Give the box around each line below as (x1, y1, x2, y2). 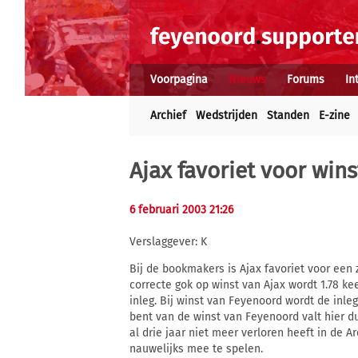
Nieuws (229, 73, 266, 86)
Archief (150, 109, 186, 122)
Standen (267, 109, 309, 122)
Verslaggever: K (129, 235, 207, 249)
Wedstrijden (196, 109, 257, 122)
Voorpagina (150, 73, 208, 86)
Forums (287, 73, 324, 86)
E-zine (319, 109, 350, 122)
